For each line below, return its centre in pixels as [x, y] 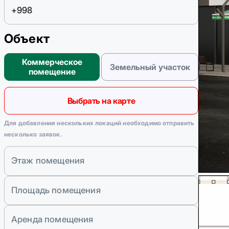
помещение [52, 72]
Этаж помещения [48, 161]
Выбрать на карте [101, 101]
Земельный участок [150, 67]
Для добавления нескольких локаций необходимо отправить [99, 123]
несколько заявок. [33, 134]
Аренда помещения [52, 220]
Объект [27, 39]
